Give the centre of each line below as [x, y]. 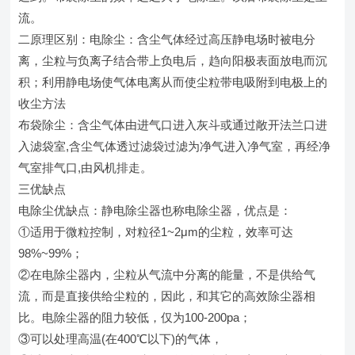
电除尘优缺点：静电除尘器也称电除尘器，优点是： [155, 211]
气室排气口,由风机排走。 [86, 168]
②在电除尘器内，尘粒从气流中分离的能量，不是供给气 [167, 275]
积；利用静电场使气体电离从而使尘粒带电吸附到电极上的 [173, 82]
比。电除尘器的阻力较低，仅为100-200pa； [135, 318]
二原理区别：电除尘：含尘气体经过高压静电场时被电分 [167, 40]
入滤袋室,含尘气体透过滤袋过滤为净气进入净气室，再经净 [175, 147]
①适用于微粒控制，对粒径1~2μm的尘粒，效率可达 [156, 232]
